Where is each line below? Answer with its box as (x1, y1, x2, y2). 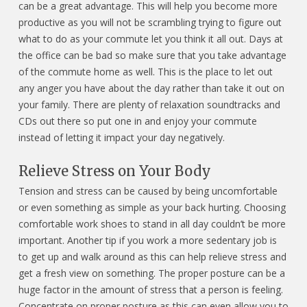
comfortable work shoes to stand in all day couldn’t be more (18, 217, 286, 230)
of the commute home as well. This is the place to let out (18, 65, 273, 78)
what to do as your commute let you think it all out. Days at (18, 32, 283, 45)
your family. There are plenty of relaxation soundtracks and (18, 98, 280, 111)
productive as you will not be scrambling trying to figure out (18, 16, 282, 29)
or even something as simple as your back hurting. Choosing (18, 201, 286, 214)
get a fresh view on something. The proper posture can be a (18, 267, 285, 280)
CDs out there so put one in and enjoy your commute (18, 114, 257, 127)
